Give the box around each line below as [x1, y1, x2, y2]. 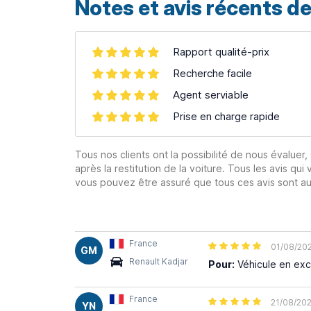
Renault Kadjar [129, 256, 188, 267]
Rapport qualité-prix [173, 45, 269, 58]
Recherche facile [173, 67, 252, 80]
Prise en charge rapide [173, 110, 280, 123]
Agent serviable [173, 88, 249, 101]
